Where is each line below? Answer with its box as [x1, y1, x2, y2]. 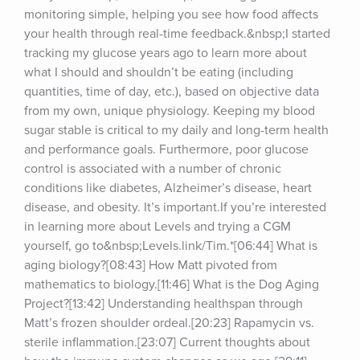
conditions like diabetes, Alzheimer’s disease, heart [24, 180, 312, 196]
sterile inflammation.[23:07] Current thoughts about [24, 334, 310, 350]
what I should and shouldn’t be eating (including [24, 64, 293, 80]
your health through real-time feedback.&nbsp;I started [24, 26, 330, 42]
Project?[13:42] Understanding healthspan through [24, 296, 303, 312]
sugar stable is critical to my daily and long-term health [24, 122, 329, 138]
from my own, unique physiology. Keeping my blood [24, 103, 315, 119]
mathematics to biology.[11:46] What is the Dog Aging [24, 276, 319, 292]
